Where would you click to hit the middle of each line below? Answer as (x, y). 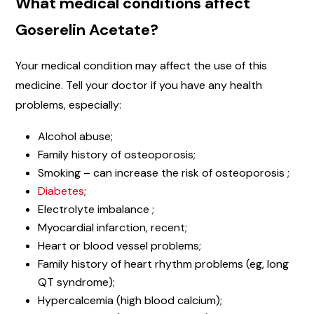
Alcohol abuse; (75, 136)
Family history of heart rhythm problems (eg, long (163, 264)
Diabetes (61, 191)
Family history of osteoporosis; (117, 154)
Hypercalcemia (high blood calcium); (130, 300)
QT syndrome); (76, 282)
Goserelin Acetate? (87, 29)
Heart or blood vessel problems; (120, 245)
